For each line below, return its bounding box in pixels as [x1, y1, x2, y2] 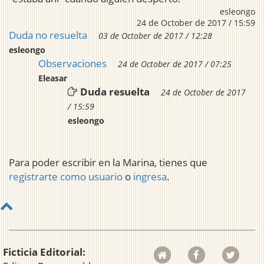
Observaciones [38, 57, 107, 71]
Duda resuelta [80, 85, 150, 99]
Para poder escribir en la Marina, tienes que [9, 156, 207, 170]
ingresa [133, 170, 167, 184]
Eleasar [38, 72, 67, 84]
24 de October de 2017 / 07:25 [118, 58, 232, 70]
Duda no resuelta [9, 28, 87, 42]
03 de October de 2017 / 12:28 [98, 30, 212, 42]
